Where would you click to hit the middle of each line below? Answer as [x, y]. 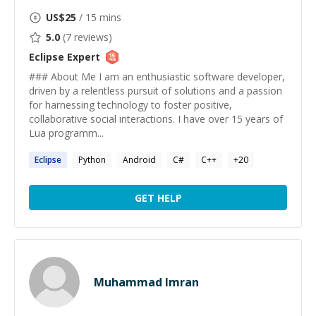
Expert [82, 57]
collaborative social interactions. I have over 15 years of [156, 119]
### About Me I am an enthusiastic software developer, [157, 77]
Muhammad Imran [146, 282]
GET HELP [158, 197]
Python [92, 160]
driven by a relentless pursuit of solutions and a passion [156, 91]
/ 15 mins [99, 17]
